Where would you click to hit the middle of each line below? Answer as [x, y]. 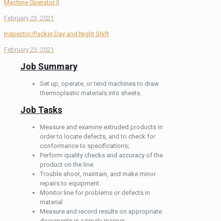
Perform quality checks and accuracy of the [101, 155]
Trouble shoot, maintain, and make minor [98, 174]
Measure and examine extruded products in [101, 127]
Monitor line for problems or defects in [95, 192]
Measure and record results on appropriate [101, 211]
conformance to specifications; [85, 146]
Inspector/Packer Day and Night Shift [56, 34]
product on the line [67, 164]
